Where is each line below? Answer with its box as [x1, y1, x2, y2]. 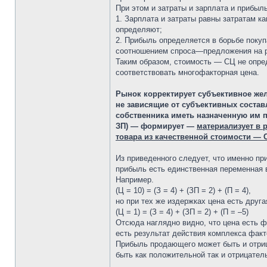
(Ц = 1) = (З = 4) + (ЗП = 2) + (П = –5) [116, 207, 249, 216]
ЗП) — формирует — [116, 122, 197, 131]
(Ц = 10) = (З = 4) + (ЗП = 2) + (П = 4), [116, 186, 251, 195]
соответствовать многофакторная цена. [116, 68, 259, 77]
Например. [116, 175, 154, 184]
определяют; [116, 25, 162, 34]
